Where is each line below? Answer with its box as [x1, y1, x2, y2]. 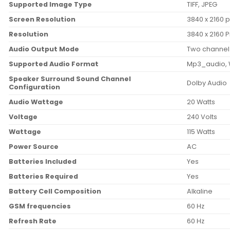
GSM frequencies [9, 202, 71, 211]
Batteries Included [9, 157, 76, 166]
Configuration [9, 83, 60, 92]
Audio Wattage [9, 98, 63, 107]
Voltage [9, 112, 37, 122]
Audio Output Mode [9, 45, 79, 54]
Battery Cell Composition [9, 187, 101, 196]
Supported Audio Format [9, 60, 99, 69]
